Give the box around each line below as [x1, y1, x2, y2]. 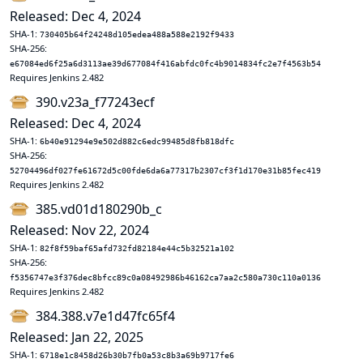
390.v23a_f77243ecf [36, 93, 155, 111]
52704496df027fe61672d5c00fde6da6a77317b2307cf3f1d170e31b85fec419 [10, 166, 321, 175]
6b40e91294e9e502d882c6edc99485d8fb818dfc [40, 137, 234, 146]
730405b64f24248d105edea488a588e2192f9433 [40, 30, 234, 39]
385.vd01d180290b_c [36, 200, 162, 218]
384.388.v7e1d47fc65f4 [36, 307, 175, 325]
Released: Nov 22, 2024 [10, 221, 149, 239]
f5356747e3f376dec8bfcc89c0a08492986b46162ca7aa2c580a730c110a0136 [10, 273, 321, 282]
